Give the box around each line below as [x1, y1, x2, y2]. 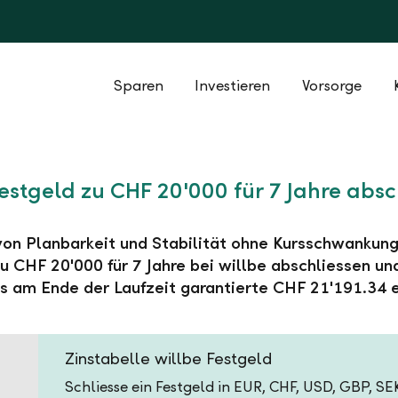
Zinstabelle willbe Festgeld [65, 348, 273, 369]
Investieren [195, 76, 270, 95]
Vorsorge [302, 76, 362, 95]
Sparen [114, 76, 163, 95]
